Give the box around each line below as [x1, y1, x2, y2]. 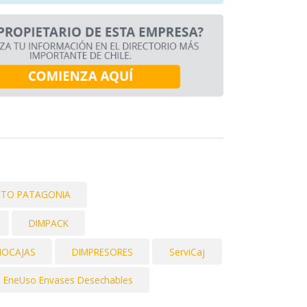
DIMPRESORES [71, 245, 133, 258]
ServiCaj [169, 245, 205, 258]
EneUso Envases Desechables [3, 273, 133, 287]
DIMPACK [28, 217, 69, 230]
